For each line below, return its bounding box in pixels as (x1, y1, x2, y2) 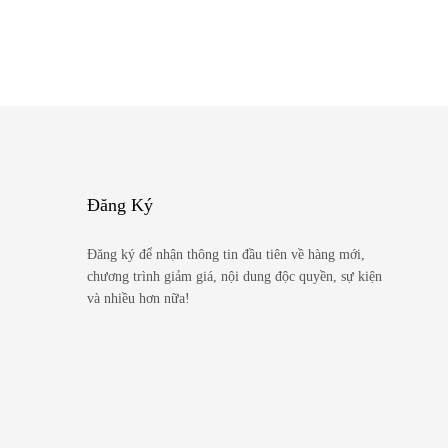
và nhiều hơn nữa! (87, 290, 190, 306)
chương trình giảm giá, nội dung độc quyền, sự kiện (87, 268, 382, 284)
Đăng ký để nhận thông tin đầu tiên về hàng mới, (87, 246, 365, 262)
